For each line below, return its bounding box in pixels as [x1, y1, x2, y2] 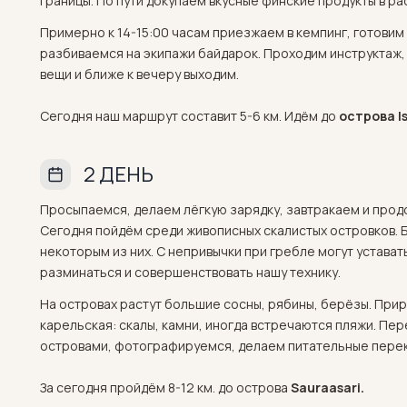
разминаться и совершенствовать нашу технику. [40, 263, 341, 281]
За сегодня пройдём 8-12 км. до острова [40, 379, 291, 396]
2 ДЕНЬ [84, 161, 154, 188]
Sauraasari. [291, 379, 364, 396]
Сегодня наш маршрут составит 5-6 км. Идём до [40, 107, 339, 124]
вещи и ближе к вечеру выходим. [40, 65, 239, 83]
